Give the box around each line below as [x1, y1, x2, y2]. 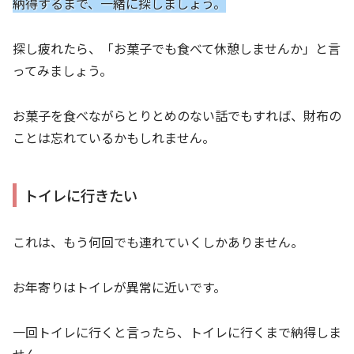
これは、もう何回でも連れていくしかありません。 [13, 232, 303, 252]
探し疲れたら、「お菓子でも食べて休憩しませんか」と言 [13, 39, 341, 58]
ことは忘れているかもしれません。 [13, 127, 215, 147]
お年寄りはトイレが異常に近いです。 [13, 277, 226, 296]
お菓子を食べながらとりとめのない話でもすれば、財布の [13, 105, 341, 125]
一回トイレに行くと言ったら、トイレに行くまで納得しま [13, 322, 341, 341]
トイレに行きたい [24, 184, 138, 205]
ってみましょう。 [13, 61, 112, 80]
